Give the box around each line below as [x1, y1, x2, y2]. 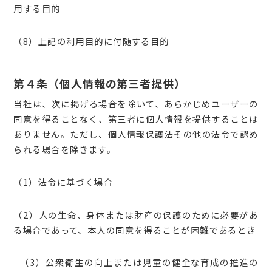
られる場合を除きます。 [13, 143, 117, 156]
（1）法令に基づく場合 [13, 175, 114, 189]
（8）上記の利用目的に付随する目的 [13, 34, 169, 47]
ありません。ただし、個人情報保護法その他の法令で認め [13, 127, 259, 141]
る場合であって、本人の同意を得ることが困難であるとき [13, 223, 256, 236]
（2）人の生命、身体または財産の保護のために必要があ [13, 208, 259, 221]
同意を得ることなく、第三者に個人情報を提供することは [13, 112, 259, 126]
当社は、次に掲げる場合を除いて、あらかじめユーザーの [13, 97, 259, 110]
